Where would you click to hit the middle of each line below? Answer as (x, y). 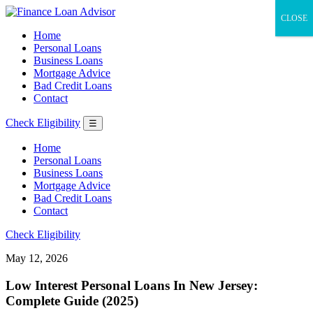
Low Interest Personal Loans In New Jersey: (132, 285)
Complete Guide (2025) (72, 300)
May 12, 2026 (37, 258)
